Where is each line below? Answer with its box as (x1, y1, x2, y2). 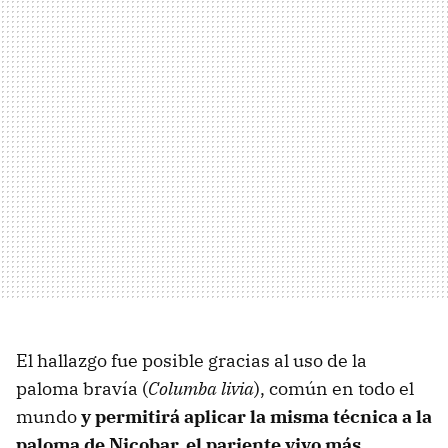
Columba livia (148, 377, 254, 401)
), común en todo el (254, 377, 414, 401)
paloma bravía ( (16, 377, 148, 401)
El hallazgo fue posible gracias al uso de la (16, 349, 367, 373)
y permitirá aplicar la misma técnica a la (81, 405, 432, 429)
